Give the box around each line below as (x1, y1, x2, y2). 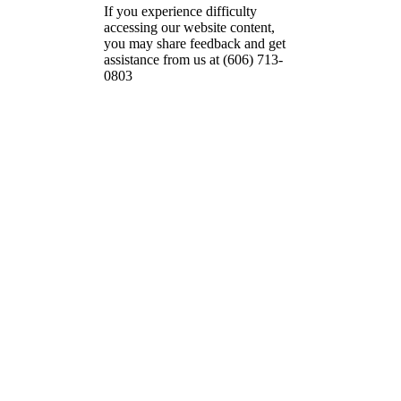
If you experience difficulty (104, 3, 257, 19)
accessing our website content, (104, 19, 275, 35)
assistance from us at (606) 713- (104, 51, 283, 67)
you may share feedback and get (104, 35, 286, 51)
